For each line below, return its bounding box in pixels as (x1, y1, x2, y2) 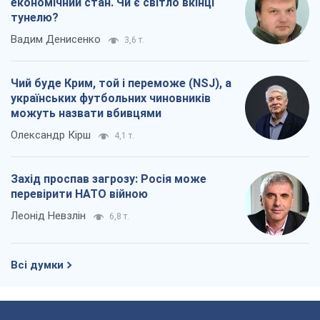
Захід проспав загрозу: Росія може (11, 172, 206, 186)
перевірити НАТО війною (11, 187, 148, 201)
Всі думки (11, 259, 64, 272)
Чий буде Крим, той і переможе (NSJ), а (11, 76, 231, 91)
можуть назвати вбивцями (11, 106, 161, 121)
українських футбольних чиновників (11, 91, 211, 106)
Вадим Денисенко (11, 33, 101, 46)
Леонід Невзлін (11, 209, 86, 223)
